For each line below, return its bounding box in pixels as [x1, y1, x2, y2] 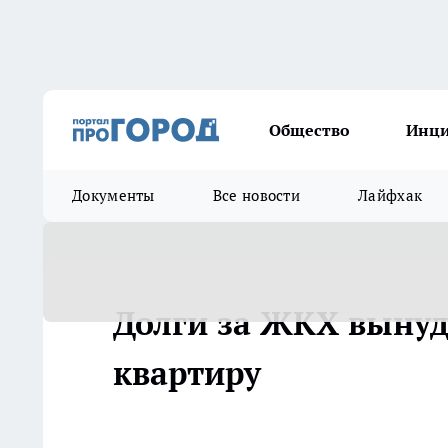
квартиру [113, 352, 261, 394]
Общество [269, 120, 350, 140]
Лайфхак [358, 186, 423, 205]
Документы [72, 186, 155, 205]
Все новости [212, 186, 301, 205]
